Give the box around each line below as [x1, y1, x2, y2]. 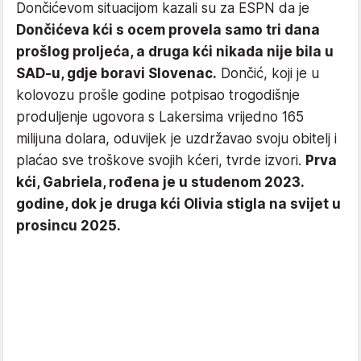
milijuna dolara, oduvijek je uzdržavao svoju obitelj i [16, 130, 337, 147]
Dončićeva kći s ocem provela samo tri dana [16, 21, 320, 38]
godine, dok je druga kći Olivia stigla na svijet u [16, 195, 341, 212]
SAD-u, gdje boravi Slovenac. [16, 64, 217, 81]
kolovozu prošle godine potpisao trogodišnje [16, 86, 300, 103]
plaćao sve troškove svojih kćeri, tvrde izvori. [16, 151, 305, 168]
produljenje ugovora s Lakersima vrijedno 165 [16, 108, 304, 125]
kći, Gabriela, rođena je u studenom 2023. [16, 173, 304, 190]
